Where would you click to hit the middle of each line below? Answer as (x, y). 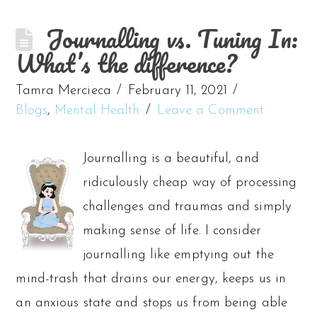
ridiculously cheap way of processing (190, 183)
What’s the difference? (127, 63)
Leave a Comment (211, 110)
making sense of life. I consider (172, 231)
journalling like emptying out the (178, 255)
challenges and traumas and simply (187, 207)
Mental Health (97, 110)
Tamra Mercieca (63, 91)
